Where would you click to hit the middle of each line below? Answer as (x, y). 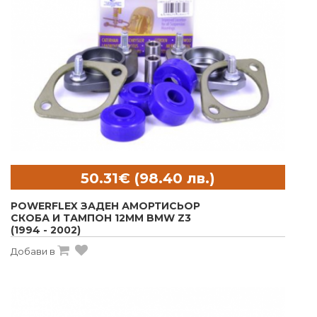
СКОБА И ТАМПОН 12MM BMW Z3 (101, 218)
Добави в (33, 252)
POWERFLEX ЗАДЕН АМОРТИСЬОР (105, 206)
